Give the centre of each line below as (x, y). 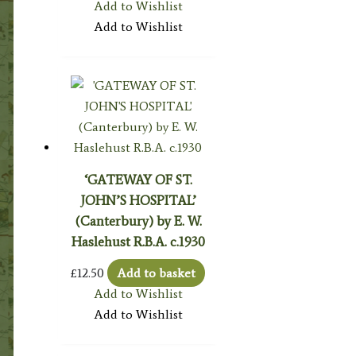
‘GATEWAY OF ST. (138, 179)
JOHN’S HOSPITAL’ (138, 200)
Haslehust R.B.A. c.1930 (138, 241)
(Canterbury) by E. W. (138, 221)
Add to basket (157, 273)
